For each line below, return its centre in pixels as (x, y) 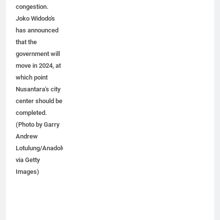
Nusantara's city (38, 98)
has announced (37, 39)
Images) (27, 181)
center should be (39, 110)
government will (38, 63)
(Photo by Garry (38, 134)
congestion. (32, 16)
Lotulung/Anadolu (41, 157)
